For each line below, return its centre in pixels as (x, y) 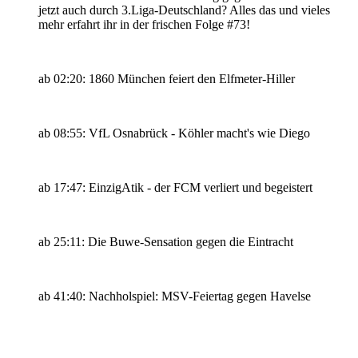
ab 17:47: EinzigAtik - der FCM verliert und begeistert (175, 188)
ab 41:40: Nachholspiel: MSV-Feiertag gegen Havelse (175, 296)
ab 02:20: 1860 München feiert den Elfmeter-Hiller (167, 79)
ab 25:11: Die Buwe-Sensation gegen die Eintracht (166, 242)
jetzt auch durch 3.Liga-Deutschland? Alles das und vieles (184, 10)
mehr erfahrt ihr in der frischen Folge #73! (144, 25)
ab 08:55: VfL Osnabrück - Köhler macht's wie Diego (174, 133)
